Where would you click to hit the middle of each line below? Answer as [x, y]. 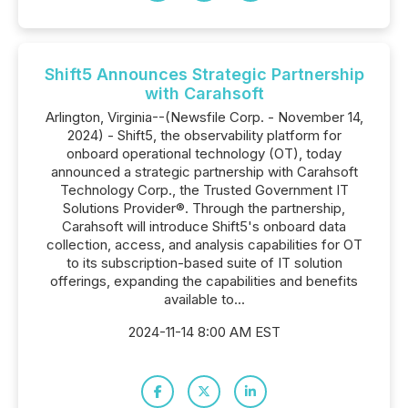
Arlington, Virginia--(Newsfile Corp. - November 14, [204, 117]
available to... [204, 299]
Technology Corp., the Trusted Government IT [204, 190]
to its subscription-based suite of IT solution [204, 263]
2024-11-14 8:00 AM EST [204, 332]
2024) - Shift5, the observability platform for [204, 135]
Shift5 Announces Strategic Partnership [204, 74]
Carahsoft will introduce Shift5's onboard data [204, 226]
